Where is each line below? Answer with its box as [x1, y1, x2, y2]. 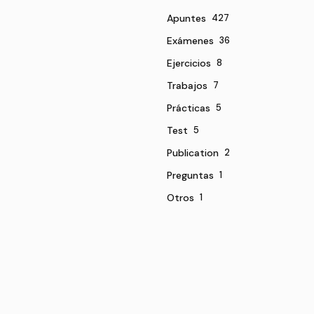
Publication [167, 146, 219, 159]
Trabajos [167, 78, 207, 92]
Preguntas [167, 168, 214, 182]
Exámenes [167, 34, 214, 47]
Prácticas [167, 101, 210, 114]
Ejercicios [167, 56, 211, 69]
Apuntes [167, 11, 206, 25]
